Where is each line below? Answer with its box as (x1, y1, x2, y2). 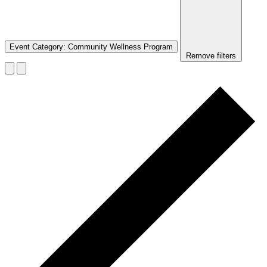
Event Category (10, 42, 63, 51)
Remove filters (186, 51, 236, 60)
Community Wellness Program (68, 42, 173, 51)
